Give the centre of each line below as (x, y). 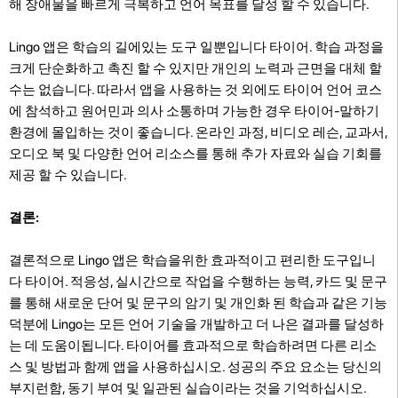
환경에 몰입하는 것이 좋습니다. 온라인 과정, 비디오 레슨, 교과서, (198, 132)
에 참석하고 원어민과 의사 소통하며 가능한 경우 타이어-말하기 (194, 111)
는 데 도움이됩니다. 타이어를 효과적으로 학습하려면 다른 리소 (193, 345)
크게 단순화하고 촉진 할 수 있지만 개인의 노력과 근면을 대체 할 (195, 68)
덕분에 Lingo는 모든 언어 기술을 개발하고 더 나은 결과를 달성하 (196, 324)
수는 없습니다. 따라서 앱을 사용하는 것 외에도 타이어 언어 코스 (195, 89)
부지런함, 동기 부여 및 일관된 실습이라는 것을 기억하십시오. (187, 388)
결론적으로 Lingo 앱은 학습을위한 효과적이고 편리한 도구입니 (192, 260)
